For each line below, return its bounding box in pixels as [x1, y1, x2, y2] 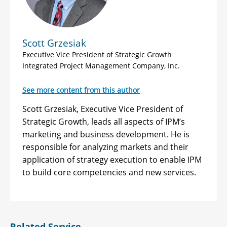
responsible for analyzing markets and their [22, 141, 188, 153]
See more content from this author [22, 85, 140, 95]
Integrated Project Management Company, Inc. [22, 61, 180, 70]
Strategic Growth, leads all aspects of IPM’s [22, 116, 185, 127]
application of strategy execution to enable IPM [22, 154, 202, 165]
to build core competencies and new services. [22, 167, 196, 178]
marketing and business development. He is [22, 129, 190, 140]
